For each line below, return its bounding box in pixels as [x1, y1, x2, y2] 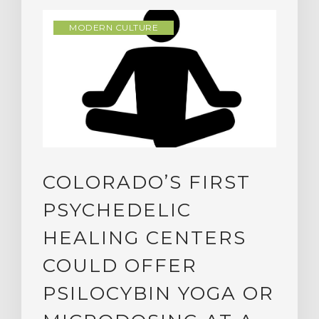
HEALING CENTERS [43, 226, 246, 249]
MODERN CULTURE [69, 22, 158, 33]
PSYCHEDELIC [43, 198, 192, 221]
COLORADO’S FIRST [43, 170, 251, 194]
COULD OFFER [43, 253, 197, 277]
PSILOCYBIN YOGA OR [43, 281, 274, 305]
